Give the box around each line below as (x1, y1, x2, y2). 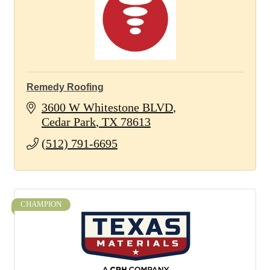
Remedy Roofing (27, 82, 104, 92)
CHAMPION (20, 200, 61, 209)
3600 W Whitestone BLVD (42, 101, 173, 114)
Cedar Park (42, 115, 96, 128)
